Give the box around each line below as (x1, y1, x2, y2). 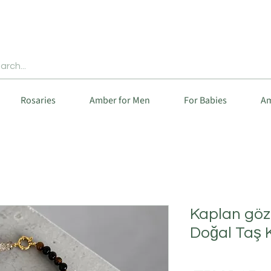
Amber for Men (90, 94, 150, 108)
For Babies (184, 94, 227, 108)
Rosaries (21, 94, 56, 108)
